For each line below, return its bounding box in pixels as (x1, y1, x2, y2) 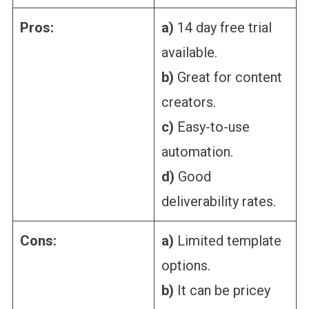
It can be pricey (173, 281, 270, 299)
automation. (161, 143, 233, 160)
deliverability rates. (161, 192, 276, 210)
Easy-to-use (173, 118, 250, 135)
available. (161, 43, 217, 61)
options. (161, 257, 210, 274)
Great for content (173, 68, 282, 86)
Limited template (173, 232, 281, 249)
